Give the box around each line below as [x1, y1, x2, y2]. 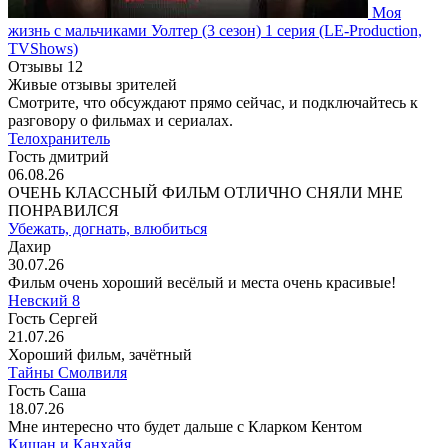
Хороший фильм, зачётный [8, 345, 192, 363]
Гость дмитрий [8, 147, 109, 165]
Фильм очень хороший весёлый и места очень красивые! [8, 273, 396, 291]
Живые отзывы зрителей [8, 75, 177, 93]
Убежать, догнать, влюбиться [8, 219, 207, 237]
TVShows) [8, 39, 78, 57]
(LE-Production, [319, 21, 422, 39]
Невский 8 [8, 291, 80, 309]
